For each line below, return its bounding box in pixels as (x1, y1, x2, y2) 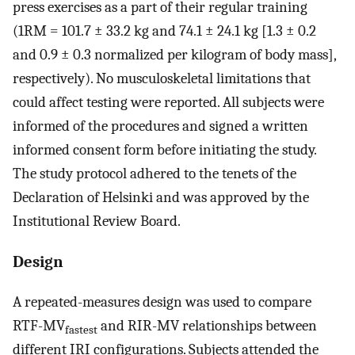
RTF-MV (13, 317, 65, 335)
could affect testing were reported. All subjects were (13, 93, 324, 111)
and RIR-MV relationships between (97, 317, 317, 335)
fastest (65, 323, 97, 337)
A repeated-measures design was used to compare (13, 293, 311, 311)
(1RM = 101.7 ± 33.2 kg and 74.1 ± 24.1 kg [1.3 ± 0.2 (13, 21, 316, 40)
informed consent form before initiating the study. (13, 140, 316, 158)
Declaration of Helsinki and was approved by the (13, 188, 309, 206)
